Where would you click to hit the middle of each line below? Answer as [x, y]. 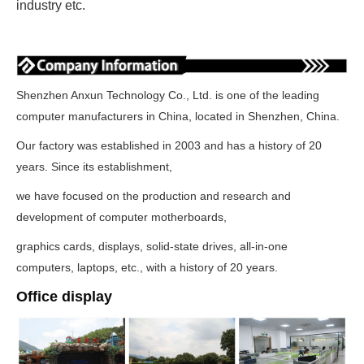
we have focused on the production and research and [154, 195]
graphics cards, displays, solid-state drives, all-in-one [152, 246]
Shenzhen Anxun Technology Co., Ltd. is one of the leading [168, 95]
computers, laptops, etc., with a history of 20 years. [147, 267]
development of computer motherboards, [123, 217]
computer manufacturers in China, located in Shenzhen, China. [178, 116]
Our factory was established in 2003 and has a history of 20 [169, 145]
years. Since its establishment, [96, 166]
